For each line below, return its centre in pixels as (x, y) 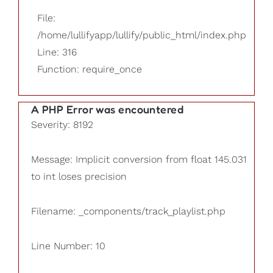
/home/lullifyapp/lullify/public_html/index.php (142, 35)
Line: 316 (57, 52)
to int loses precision (79, 177)
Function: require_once (90, 69)
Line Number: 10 (68, 246)
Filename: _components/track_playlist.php (128, 211)
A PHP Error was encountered (108, 109)
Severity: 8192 (62, 125)
